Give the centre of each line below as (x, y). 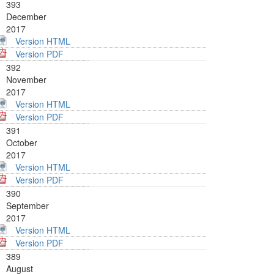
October (22, 143)
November (26, 80)
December (26, 17)
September (28, 206)
